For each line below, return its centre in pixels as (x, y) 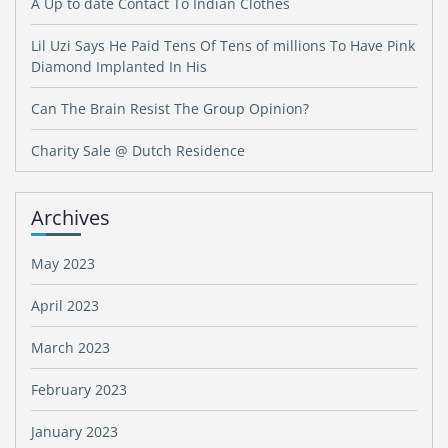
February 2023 (79, 389)
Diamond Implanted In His (119, 66)
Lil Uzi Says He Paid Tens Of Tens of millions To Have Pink (223, 45)
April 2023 (65, 305)
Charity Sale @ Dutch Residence (138, 150)
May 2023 (63, 263)
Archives (70, 217)
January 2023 (74, 431)
